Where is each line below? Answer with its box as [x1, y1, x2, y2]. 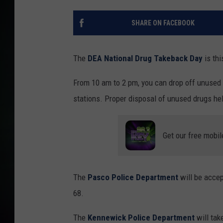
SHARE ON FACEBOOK [131, 19, 195, 27]
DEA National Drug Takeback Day [88, 53, 203, 64]
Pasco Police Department [88, 172, 178, 183]
